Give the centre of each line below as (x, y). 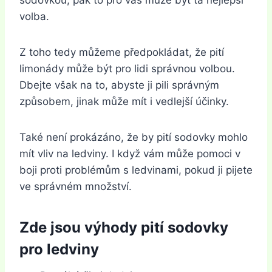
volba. (34, 16)
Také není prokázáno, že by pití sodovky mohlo (134, 137)
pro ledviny (59, 249)
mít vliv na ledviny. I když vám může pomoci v (130, 153)
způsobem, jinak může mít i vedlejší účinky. (124, 101)
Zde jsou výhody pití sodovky (124, 227)
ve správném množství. (76, 186)
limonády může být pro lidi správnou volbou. (127, 68)
